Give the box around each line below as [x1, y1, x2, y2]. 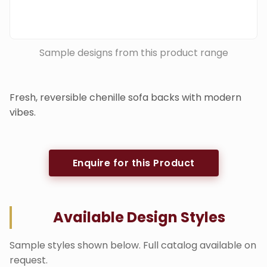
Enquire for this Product [72, 156, 195, 170]
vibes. [10, 105, 36, 119]
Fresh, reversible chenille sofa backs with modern [10, 90, 241, 104]
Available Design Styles [53, 207, 225, 227]
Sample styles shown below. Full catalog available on [10, 238, 256, 252]
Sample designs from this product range [39, 45, 228, 60]
